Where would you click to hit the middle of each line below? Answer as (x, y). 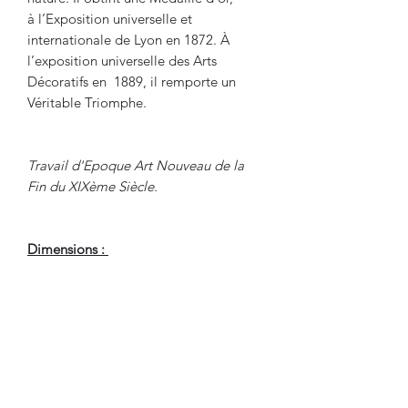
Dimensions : (68, 249)
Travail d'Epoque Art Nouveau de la (136, 165)
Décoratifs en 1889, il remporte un (132, 81)
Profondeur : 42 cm (85, 374)
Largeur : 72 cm (74, 332)
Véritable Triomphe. (87, 102)
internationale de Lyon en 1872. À (128, 39)
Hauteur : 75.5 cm (81, 291)
